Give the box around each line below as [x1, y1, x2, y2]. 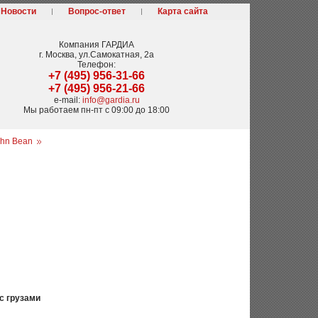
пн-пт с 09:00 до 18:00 [81, 105, 170, 115]
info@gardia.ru [82, 95, 140, 105]
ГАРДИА [102, 40, 134, 50]
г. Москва [39, 50, 75, 60]
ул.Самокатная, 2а [79, 50, 154, 60]
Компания [59, 40, 99, 50]
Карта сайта [158, 6, 208, 16]
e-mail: [53, 95, 82, 105]
